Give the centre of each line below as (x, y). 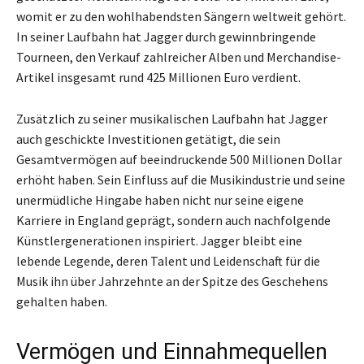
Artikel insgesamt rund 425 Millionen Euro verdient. (158, 77)
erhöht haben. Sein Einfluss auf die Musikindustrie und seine (181, 179)
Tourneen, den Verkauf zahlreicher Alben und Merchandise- (179, 56)
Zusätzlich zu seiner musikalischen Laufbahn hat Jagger (172, 118)
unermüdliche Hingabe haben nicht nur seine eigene (160, 199)
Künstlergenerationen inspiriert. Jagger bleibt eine (159, 240)
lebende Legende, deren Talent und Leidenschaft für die (168, 260)
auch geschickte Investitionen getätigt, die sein (148, 139)
